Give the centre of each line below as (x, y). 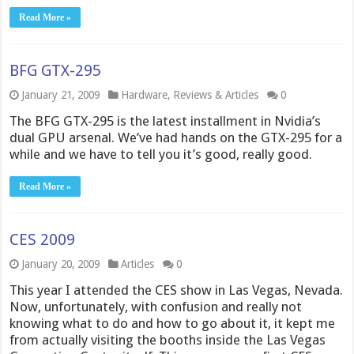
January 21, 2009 (61, 95)
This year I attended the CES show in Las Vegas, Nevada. (177, 290)
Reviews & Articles (216, 95)
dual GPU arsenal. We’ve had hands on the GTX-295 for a (176, 137)
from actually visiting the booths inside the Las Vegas (168, 340)
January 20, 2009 (61, 264)
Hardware (145, 95)
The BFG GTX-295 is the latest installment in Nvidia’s (166, 121)
